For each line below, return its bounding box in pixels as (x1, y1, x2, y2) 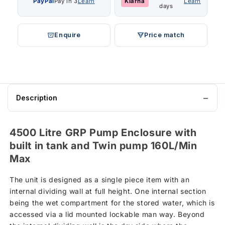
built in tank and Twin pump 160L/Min (10, 140, 197, 152)
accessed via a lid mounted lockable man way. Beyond (10, 209, 205, 218)
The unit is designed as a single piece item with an (10, 175, 190, 184)
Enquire (54, 31, 81, 39)
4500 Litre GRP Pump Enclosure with (10, 127, 197, 139)
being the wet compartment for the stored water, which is (10, 198, 215, 207)
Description (16, 93, 57, 102)
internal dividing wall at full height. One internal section (10, 186, 206, 195)
